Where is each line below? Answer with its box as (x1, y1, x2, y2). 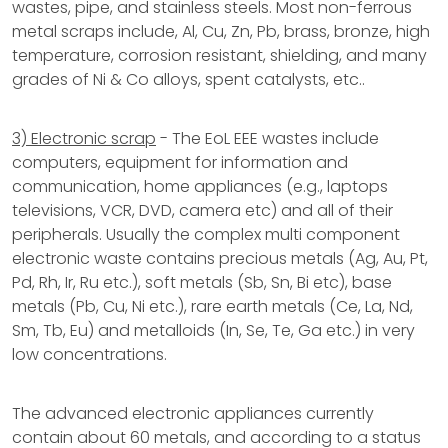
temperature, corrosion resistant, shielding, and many (12, 44, 427, 67)
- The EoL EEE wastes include (156, 127, 379, 150)
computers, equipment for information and (12, 151, 348, 174)
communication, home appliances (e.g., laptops (12, 175, 388, 198)
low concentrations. (12, 343, 167, 366)
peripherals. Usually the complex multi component (12, 223, 400, 246)
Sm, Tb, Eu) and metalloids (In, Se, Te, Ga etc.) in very (12, 319, 415, 342)
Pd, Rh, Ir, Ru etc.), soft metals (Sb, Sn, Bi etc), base (12, 271, 392, 294)
